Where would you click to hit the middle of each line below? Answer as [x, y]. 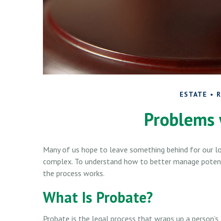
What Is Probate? [98, 197]
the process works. [74, 173]
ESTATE [193, 94]
